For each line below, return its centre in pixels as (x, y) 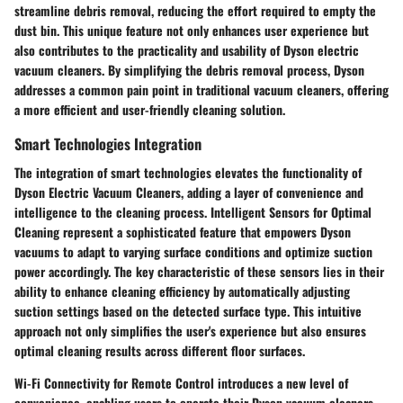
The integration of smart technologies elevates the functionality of (188, 172)
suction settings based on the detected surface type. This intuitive (188, 310)
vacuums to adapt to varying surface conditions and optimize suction (193, 251)
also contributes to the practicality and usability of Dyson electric (187, 50)
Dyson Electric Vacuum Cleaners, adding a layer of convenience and (189, 192)
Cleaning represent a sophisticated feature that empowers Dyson (183, 231)
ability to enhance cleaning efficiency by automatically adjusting (182, 291)
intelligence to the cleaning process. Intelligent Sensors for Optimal (193, 211)
